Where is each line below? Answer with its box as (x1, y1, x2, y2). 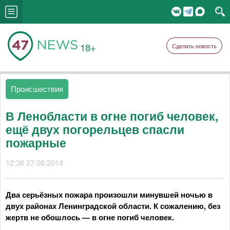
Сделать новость (172, 42, 217, 50)
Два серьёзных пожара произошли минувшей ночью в (6, 189, 213, 200)
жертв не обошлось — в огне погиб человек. (6, 212, 174, 223)
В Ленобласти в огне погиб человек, (6, 107, 218, 124)
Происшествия (11, 83, 63, 94)
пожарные (6, 134, 66, 151)
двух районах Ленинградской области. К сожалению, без (6, 200, 220, 212)
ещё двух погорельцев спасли (6, 121, 184, 138)
